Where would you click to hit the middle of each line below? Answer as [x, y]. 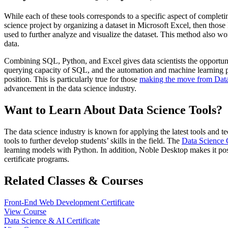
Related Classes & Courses [74, 180]
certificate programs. [37, 159]
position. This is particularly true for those [72, 79]
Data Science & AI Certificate [52, 220]
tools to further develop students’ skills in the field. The [93, 140]
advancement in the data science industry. [70, 89]
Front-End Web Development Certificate [69, 202]
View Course [25, 211]
